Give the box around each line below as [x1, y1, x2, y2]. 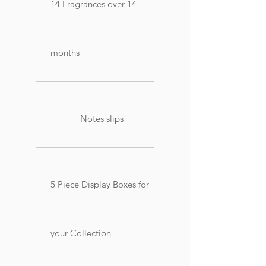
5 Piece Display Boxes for [50, 178, 149, 190]
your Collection [50, 227, 111, 239]
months [50, 46, 80, 58]
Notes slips [80, 112, 124, 124]
